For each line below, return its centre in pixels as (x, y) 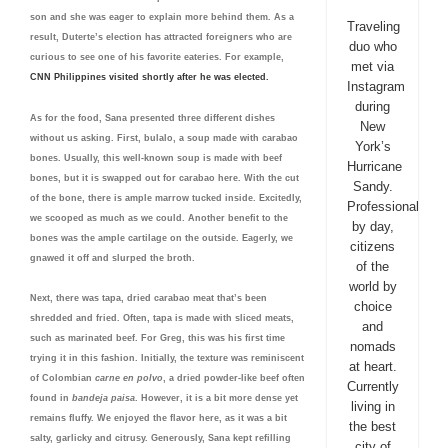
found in (51, 397)
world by (372, 286)
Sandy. (372, 186)
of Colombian (62, 377)
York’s (372, 146)
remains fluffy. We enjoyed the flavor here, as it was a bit (158, 417)
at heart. (372, 366)
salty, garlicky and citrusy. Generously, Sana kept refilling (160, 437)
